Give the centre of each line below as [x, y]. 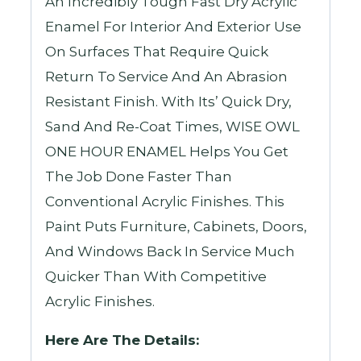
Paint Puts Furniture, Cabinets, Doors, [176, 227]
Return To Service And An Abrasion [167, 77]
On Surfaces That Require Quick [157, 52]
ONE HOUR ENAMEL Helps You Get [167, 152]
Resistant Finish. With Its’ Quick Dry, [169, 102]
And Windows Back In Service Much [170, 252]
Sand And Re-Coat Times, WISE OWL [173, 127]
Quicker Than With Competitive [156, 277]
